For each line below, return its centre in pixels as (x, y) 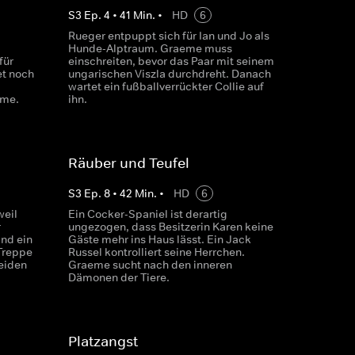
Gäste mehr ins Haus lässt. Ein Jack (159, 239)
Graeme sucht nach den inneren (150, 265)
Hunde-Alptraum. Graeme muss (150, 48)
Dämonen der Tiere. (118, 277)
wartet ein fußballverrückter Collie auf (166, 86)
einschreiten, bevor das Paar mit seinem (171, 61)
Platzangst (103, 342)
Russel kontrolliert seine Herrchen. (156, 252)
